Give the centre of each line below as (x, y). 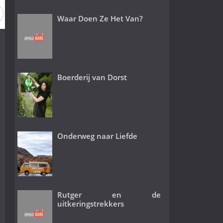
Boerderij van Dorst (92, 77)
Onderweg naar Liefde (97, 136)
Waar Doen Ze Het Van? (100, 18)
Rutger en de (109, 194)
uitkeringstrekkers (90, 203)
